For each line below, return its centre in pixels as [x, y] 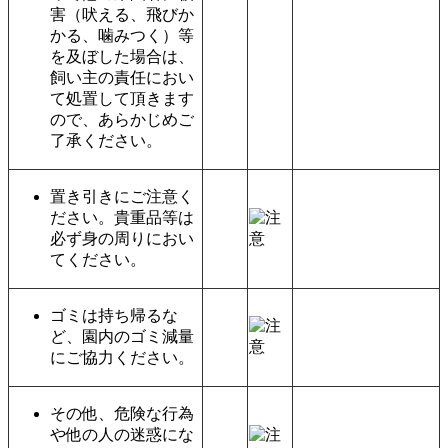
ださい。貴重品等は [122, 218]
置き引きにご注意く [122, 197]
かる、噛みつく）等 [122, 36]
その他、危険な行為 [122, 414]
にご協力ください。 [122, 358]
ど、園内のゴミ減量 [122, 337]
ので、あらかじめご [122, 120]
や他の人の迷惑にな [122, 435]
